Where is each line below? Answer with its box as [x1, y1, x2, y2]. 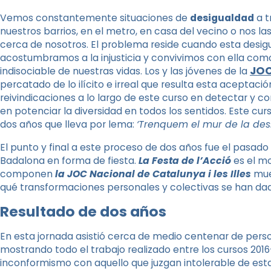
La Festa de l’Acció [139, 154, 231, 167]
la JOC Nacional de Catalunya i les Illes [55, 167, 251, 180]
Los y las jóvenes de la [145, 65, 250, 77]
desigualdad [190, 11, 254, 24]
